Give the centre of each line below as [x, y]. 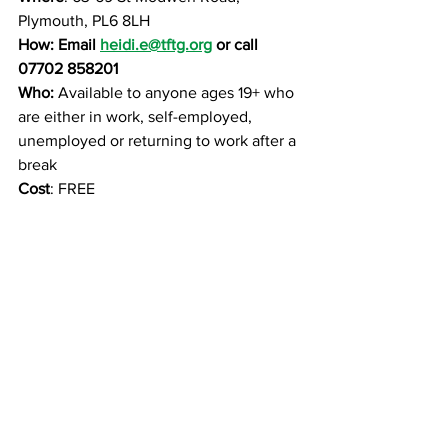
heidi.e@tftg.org [156, 44]
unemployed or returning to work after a [159, 140]
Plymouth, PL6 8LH [84, 20]
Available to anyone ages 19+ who [178, 92]
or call [237, 44]
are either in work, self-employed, [137, 116]
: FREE [72, 188]
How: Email [59, 44]
